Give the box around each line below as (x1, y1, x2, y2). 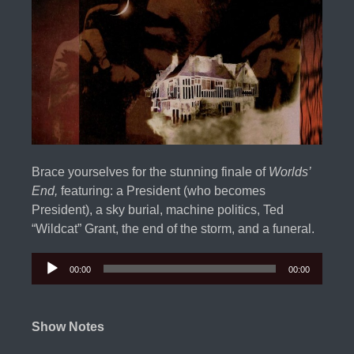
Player (31, 288, 67, 302)
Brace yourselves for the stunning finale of (32, 165, 269, 179)
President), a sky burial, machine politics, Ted (32, 203, 284, 217)
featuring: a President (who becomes (61, 184, 265, 198)
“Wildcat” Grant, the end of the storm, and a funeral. (32, 222, 314, 236)
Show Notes (32, 320, 104, 334)
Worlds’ (269, 165, 311, 179)
